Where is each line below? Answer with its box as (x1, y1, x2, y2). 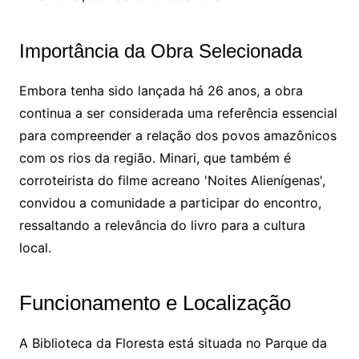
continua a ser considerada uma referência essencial (18, 105, 337, 122)
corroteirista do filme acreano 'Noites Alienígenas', (18, 172, 325, 189)
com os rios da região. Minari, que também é (18, 150, 291, 167)
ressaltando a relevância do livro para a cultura (18, 217, 305, 234)
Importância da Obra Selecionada (18, 40, 302, 63)
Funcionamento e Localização (18, 291, 291, 316)
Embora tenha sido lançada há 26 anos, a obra (18, 83, 303, 99)
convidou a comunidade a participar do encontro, (18, 195, 321, 212)
